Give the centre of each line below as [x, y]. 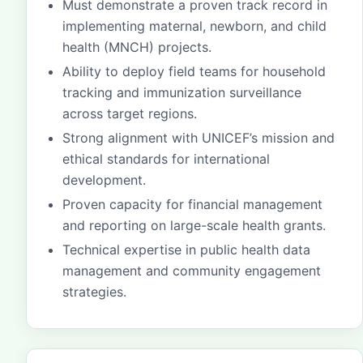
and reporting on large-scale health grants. [194, 225]
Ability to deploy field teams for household [194, 71]
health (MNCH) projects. [137, 47]
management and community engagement [192, 271]
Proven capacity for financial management [192, 204]
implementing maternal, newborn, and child [194, 26]
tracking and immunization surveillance [182, 92]
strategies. [94, 292]
